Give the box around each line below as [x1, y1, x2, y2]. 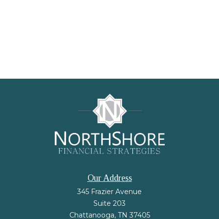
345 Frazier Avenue [77, 187, 142, 196]
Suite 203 [93, 198, 126, 208]
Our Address [87, 173, 132, 183]
